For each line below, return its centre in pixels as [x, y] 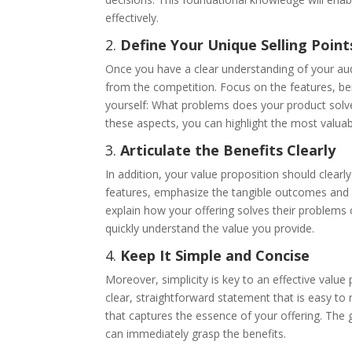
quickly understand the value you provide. [210, 228]
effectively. [132, 17]
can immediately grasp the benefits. [196, 333]
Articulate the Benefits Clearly [228, 150]
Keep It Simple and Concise [215, 255]
